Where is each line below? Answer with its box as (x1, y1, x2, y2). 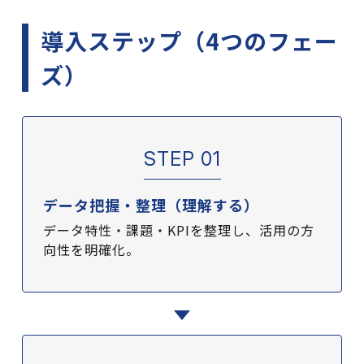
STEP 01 (143, 146, 221, 171)
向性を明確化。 (42, 239, 140, 259)
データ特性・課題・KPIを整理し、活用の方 (42, 219, 314, 240)
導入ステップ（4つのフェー (40, 24, 338, 57)
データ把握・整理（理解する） (42, 193, 259, 215)
